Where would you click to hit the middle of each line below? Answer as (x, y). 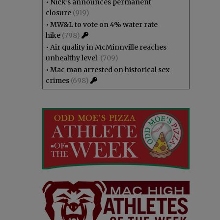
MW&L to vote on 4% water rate (104, 25)
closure (58, 13)
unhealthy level (72, 58)
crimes (57, 81)
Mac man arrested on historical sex (110, 70)
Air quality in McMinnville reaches (108, 47)
